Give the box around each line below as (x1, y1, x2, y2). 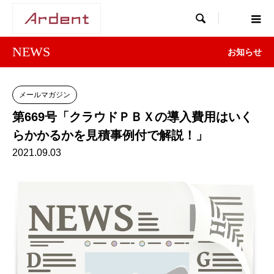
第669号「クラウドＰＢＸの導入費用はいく (12, 110, 253, 124)
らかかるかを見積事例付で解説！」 (12, 128, 208, 142)
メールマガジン (19, 91, 70, 99)
